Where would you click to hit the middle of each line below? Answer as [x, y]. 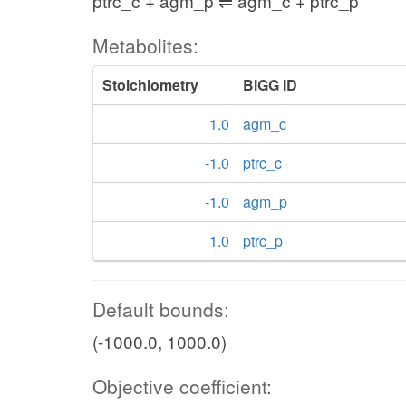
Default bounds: [161, 309]
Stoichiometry [150, 85]
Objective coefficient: [182, 386]
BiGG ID [270, 85]
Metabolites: [145, 45]
